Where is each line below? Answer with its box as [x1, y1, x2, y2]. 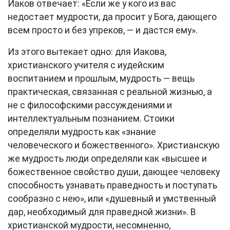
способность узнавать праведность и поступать [8, 180, 217, 190]
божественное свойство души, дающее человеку [8, 167, 220, 177]
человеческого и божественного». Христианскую [8, 140, 220, 150]
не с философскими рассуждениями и [8, 100, 172, 110]
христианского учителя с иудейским [8, 60, 164, 70]
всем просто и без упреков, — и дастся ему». [8, 25, 198, 35]
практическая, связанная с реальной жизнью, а [8, 87, 212, 97]
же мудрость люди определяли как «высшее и [8, 154, 207, 164]
